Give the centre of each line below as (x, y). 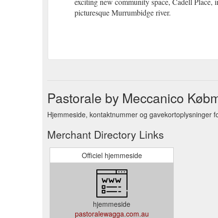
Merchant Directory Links (106, 134)
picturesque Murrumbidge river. (123, 12)
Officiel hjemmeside (112, 155)
